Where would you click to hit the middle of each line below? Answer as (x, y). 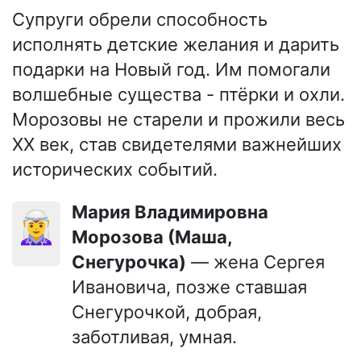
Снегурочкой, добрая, (167, 311)
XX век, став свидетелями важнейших (177, 144)
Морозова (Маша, (152, 237)
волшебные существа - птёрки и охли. (178, 94)
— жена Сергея (255, 261)
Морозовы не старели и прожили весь (178, 119)
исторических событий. (115, 169)
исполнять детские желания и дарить (176, 44)
